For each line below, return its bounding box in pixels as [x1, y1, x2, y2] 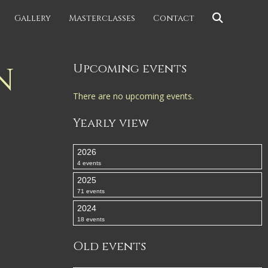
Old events [73, 238, 146, 254]
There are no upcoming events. [73, 90, 194, 102]
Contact [153, 12, 194, 24]
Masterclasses [69, 12, 135, 24]
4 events [77, 160, 101, 166]
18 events [77, 216, 105, 223]
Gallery [14, 12, 51, 24]
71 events [77, 188, 105, 194]
